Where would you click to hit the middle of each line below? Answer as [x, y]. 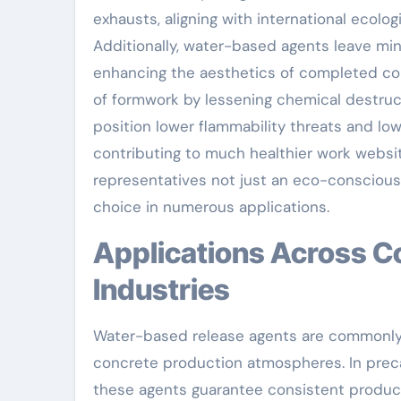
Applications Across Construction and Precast [104, 253]
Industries [162, 290]
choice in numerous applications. [211, 207]
